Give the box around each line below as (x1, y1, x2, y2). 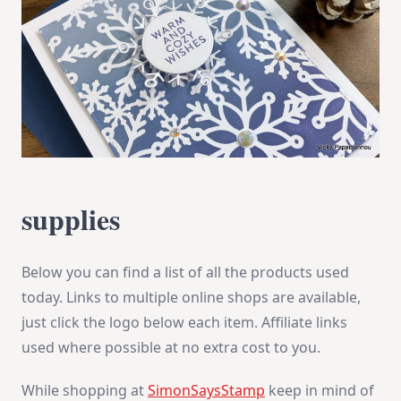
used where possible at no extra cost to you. (21, 337, 320, 357)
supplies (21, 197, 120, 240)
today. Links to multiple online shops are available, (21, 286, 361, 307)
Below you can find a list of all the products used (21, 261, 349, 282)
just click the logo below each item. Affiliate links (21, 311, 347, 332)
